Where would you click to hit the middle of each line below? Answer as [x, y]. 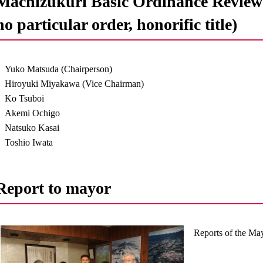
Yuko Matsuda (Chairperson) [59, 69]
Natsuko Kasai [32, 128]
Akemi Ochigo [33, 113]
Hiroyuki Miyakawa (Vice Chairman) [75, 84]
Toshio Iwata [29, 142]
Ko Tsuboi [25, 98]
